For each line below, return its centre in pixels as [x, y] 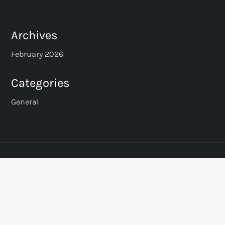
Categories [41, 83]
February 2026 [37, 54]
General [25, 102]
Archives [35, 35]
